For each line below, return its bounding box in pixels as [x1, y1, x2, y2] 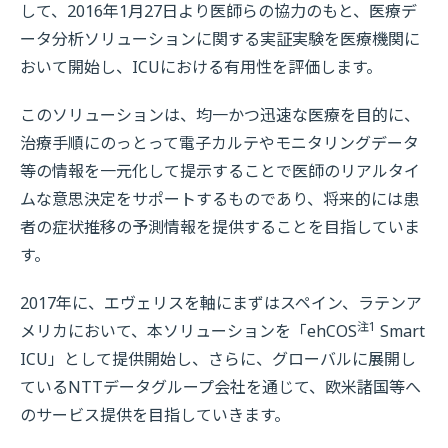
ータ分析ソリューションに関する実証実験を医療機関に [20, 28, 420, 50]
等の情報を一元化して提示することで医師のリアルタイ [20, 160, 420, 182]
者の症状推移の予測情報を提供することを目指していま [20, 216, 420, 238]
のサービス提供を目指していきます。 [20, 404, 290, 426]
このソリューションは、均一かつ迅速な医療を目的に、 [20, 104, 420, 126]
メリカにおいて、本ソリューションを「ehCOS [20, 320, 357, 342]
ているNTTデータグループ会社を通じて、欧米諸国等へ [20, 376, 421, 398]
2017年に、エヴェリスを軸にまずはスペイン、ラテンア [20, 292, 422, 314]
